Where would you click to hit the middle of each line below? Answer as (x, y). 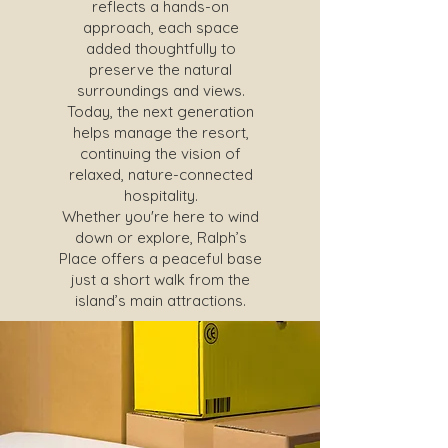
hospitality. (160, 195)
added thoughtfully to (160, 48)
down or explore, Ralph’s (160, 237)
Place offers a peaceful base (160, 258)
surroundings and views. (160, 90)
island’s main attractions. (160, 300)
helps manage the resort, (160, 132)
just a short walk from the (160, 279)
